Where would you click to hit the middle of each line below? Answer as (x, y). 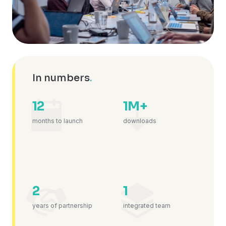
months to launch (58, 121)
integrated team (147, 205)
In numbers (61, 78)
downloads (140, 121)
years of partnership (62, 205)
